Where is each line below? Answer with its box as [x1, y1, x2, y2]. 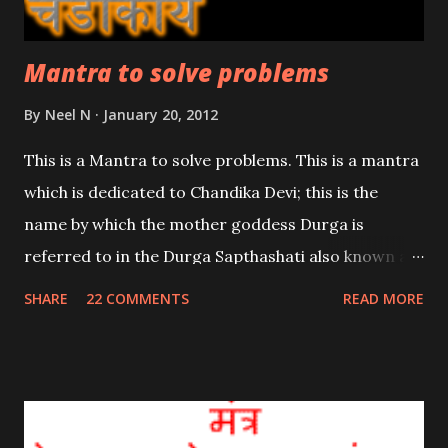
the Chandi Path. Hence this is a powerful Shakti [24, 277, 387, 298]
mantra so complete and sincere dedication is [24, 309, 377, 330]
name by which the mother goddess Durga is [24, 213, 364, 234]
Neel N [45, 104, 91, 124]
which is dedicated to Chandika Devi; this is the [24, 181, 378, 202]
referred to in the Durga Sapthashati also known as [24, 245, 416, 266]
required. [24, 341, 95, 362]
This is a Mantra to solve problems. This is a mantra [24, 149, 419, 170]
